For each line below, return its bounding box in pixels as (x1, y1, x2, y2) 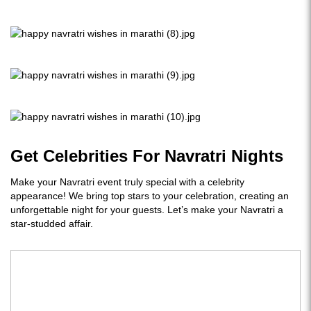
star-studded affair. (10, 218, 93, 229)
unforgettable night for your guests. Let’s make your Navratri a (10, 204, 283, 215)
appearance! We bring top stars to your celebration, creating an (10, 190, 289, 201)
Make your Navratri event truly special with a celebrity (10, 176, 244, 187)
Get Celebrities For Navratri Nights (10, 146, 283, 165)
